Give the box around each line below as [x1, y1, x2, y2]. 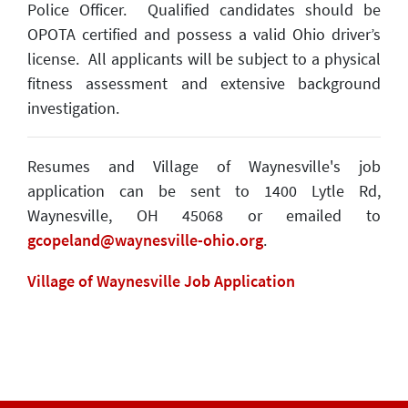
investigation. [27, 97, 119, 118]
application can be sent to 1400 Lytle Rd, [27, 180, 381, 201]
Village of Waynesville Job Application [27, 270, 295, 291]
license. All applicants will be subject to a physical [27, 48, 381, 69]
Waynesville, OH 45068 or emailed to [27, 205, 381, 226]
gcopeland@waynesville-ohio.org [27, 229, 263, 250]
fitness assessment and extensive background [27, 73, 381, 94]
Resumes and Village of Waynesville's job [27, 156, 381, 177]
